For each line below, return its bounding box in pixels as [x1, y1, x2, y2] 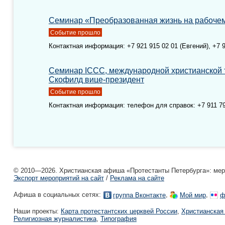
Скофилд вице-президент [48, 75, 144, 84]
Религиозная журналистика [13, 215, 96, 223]
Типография [100, 215, 137, 223]
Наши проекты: [13, 207, 61, 215]
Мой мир [179, 191, 206, 199]
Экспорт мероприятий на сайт [13, 174, 104, 182]
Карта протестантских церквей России [60, 207, 177, 215]
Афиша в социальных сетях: [13, 191, 103, 199]
